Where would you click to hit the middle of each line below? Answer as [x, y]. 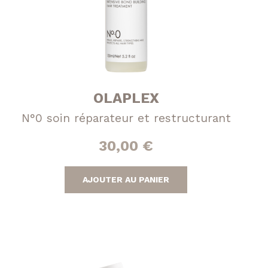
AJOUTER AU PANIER [126, 179]
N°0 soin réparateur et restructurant [126, 118]
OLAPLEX [126, 98]
